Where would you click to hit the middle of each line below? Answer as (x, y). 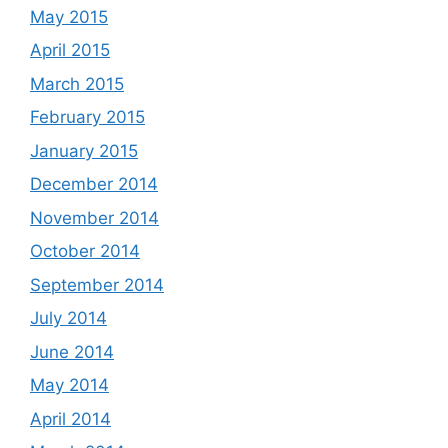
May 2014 (69, 385)
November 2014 (94, 217)
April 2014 (70, 418)
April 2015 (70, 50)
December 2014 (94, 184)
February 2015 (87, 117)
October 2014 (85, 251)
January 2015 (84, 150)
